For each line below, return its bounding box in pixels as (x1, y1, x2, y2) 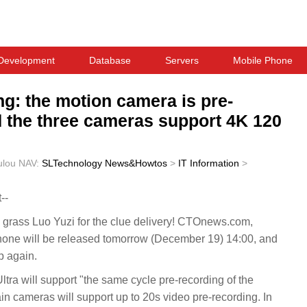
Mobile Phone (233, 55, 293, 66)
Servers (165, 55, 199, 66)
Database (89, 55, 131, 66)
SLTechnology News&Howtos (42, 158, 167, 169)
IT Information (178, 158, 239, 169)
